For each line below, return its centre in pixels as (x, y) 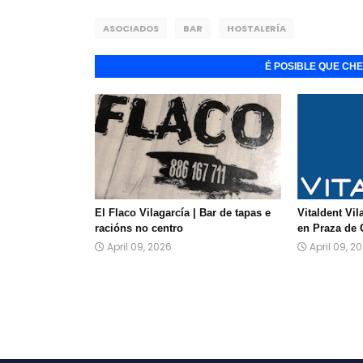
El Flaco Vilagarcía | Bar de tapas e (183, 213)
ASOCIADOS (131, 28)
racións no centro (139, 228)
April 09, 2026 (139, 247)
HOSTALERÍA (256, 28)
